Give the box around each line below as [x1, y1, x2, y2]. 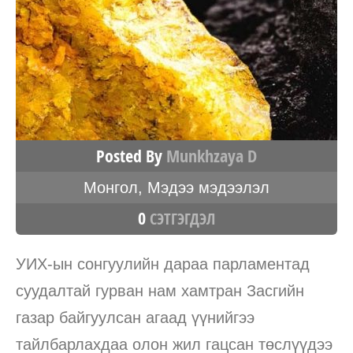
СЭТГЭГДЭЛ [146, 207, 215, 229]
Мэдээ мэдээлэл [147, 178, 269, 196]
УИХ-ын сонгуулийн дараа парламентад [16, 255, 310, 273]
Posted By [96, 143, 166, 168]
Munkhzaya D [166, 143, 257, 168]
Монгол [84, 178, 138, 196]
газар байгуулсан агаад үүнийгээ [16, 308, 255, 326]
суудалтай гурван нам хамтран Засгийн [16, 281, 304, 299]
